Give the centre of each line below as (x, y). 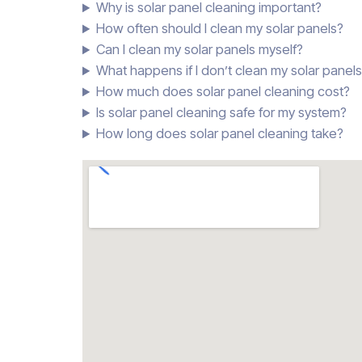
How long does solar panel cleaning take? (220, 134)
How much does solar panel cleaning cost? (223, 92)
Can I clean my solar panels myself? (200, 50)
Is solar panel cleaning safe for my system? (222, 113)
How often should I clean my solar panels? (220, 29)
